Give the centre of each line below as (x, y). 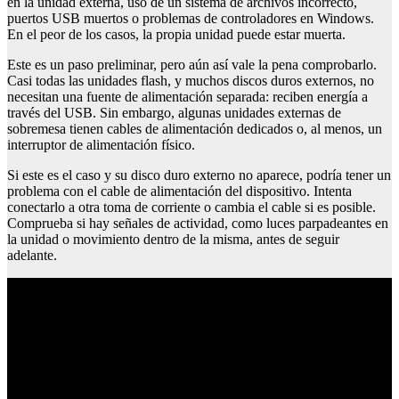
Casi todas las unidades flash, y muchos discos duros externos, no (191, 81)
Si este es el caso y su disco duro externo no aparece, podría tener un (199, 175)
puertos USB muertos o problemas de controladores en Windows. (191, 19)
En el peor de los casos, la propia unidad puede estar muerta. (176, 35)
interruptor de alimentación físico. (101, 145)
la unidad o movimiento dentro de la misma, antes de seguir (173, 240)
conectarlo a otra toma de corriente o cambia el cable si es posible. (191, 208)
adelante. (32, 256)
